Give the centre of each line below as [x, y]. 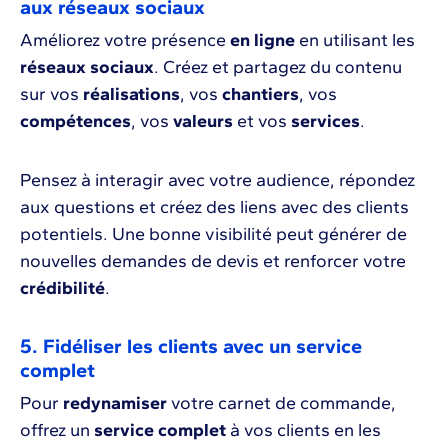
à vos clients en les [303, 430]
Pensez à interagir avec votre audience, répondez [217, 180]
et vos [262, 121]
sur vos [51, 94]
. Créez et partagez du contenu [278, 67]
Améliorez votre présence [125, 40]
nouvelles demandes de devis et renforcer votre [213, 261]
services [325, 121]
